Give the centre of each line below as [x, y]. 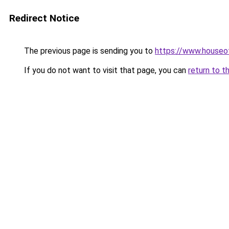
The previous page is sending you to [88, 51]
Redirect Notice [44, 18]
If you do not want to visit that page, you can [105, 70]
